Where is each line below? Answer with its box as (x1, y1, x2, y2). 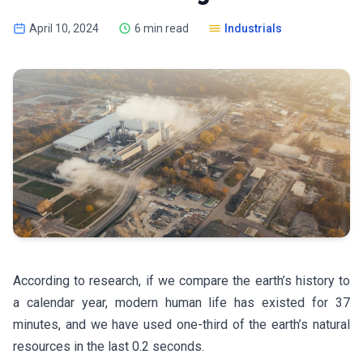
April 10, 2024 (29, 22, 99, 35)
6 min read (135, 22, 189, 35)
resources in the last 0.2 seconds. (13, 339, 211, 354)
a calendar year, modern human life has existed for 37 (13, 295, 350, 310)
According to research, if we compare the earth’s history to (13, 273, 350, 288)
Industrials (224, 22, 282, 35)
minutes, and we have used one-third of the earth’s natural (13, 317, 350, 332)
